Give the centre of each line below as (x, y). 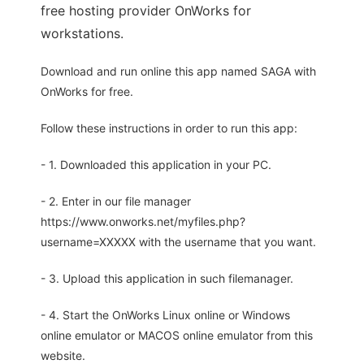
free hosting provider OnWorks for (146, 11)
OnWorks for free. (87, 92)
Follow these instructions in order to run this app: (169, 128)
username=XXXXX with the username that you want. (178, 242)
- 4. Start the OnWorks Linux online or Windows (165, 315)
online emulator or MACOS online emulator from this (177, 336)
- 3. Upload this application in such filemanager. (167, 279)
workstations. (82, 34)
